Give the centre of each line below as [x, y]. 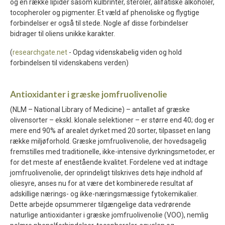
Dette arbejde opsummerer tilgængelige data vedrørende [100, 205]
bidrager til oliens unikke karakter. [63, 34]
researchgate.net [40, 52]
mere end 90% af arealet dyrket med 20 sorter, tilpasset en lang [110, 131]
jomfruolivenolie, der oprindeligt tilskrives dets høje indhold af [106, 173]
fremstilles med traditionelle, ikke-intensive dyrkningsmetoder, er [113, 152]
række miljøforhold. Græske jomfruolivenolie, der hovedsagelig [108, 141]
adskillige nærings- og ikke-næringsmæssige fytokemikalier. [104, 194]
